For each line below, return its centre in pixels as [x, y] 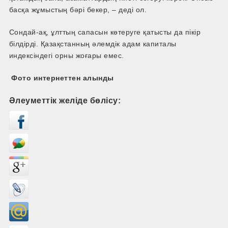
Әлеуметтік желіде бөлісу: [65, 101]
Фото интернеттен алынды [61, 78]
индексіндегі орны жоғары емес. [66, 56]
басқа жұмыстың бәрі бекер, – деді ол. [78, 10]
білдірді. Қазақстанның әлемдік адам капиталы [93, 44]
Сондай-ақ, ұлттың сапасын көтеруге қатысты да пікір [105, 32]
